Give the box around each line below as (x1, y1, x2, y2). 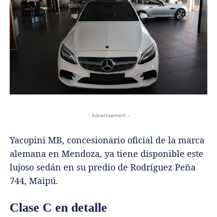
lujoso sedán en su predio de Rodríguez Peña (10, 161, 196, 173)
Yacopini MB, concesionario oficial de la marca (10, 134, 204, 146)
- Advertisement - (87, 112, 130, 119)
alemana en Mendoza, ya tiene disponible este (10, 148, 203, 160)
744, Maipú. (10, 175, 58, 187)
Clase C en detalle (10, 201, 107, 215)
